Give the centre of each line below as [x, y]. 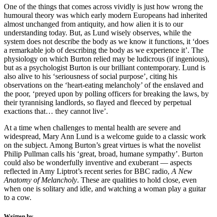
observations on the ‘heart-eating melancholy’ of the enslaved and [104, 85]
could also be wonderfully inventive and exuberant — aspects [98, 162]
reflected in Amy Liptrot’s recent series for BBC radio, [88, 171]
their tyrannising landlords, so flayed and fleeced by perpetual [98, 102]
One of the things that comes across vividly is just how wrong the [103, 6]
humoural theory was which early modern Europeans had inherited [106, 15]
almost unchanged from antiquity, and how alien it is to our [93, 24]
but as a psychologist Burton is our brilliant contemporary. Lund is [105, 67]
